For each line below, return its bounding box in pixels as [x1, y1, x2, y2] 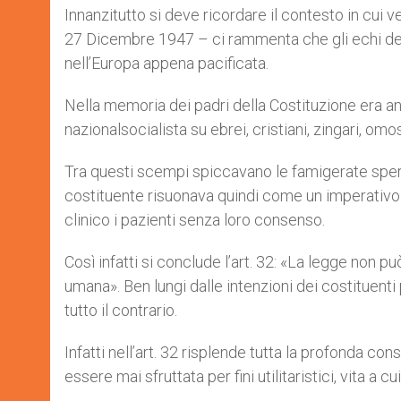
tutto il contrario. [64, 301, 177, 320]
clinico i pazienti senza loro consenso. [64, 210, 325, 229]
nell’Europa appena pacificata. [64, 54, 269, 73]
